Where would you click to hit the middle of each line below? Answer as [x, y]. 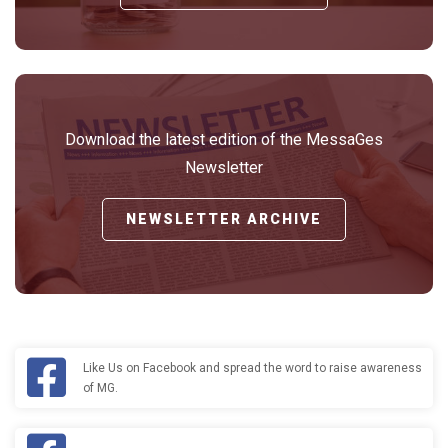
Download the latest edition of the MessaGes [224, 140]
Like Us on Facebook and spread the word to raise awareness [252, 367]
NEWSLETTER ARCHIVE [224, 219]
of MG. [100, 387]
